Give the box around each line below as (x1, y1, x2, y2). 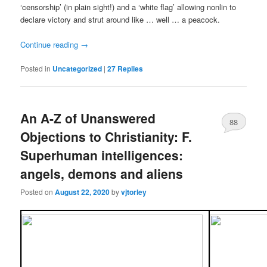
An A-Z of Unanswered (20, 108, 156, 127)
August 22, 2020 (55, 186, 110, 197)
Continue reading (20, 39, 81, 51)
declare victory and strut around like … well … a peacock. (20, 14, 221, 26)
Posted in (20, 63, 51, 74)
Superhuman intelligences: (20, 145, 184, 164)
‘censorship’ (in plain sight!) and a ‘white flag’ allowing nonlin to (20, 1, 237, 13)
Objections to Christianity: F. (20, 127, 193, 145)
